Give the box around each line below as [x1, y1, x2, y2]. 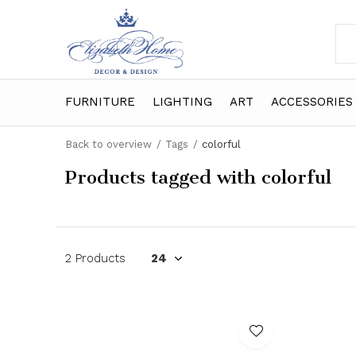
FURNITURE [65, 94, 135, 109]
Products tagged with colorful [65, 166, 331, 188]
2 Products [65, 251, 126, 265]
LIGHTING [153, 94, 212, 109]
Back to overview [65, 138, 152, 150]
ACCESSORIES [271, 94, 353, 109]
